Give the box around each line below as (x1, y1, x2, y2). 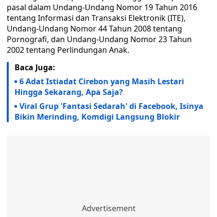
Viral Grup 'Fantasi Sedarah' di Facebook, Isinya (19, 101, 203, 111)
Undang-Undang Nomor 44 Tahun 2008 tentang (7, 23, 182, 34)
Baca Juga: (15, 62, 55, 73)
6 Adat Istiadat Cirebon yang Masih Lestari (19, 76, 184, 87)
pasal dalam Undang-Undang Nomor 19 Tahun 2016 (7, 2, 197, 13)
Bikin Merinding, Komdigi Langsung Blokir (15, 111, 182, 122)
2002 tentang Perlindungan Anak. (7, 45, 129, 55)
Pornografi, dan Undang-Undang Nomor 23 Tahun (7, 34, 192, 45)
